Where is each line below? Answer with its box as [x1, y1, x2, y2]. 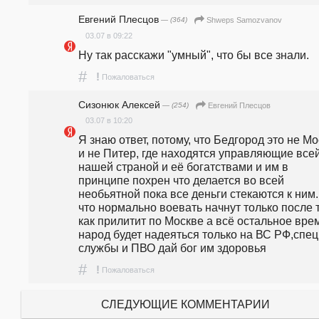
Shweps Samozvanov [206, 16, 282, 25]
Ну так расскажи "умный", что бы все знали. [78, 48, 309, 61]
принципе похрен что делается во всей [78, 174, 284, 187]
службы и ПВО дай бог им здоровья [78, 241, 266, 255]
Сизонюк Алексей [78, 98, 160, 110]
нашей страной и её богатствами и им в [78, 160, 288, 174]
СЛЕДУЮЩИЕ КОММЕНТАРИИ [100, 298, 270, 311]
